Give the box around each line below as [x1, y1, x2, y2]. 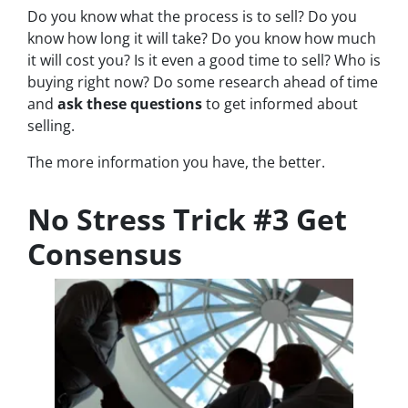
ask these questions [57, 94, 202, 115]
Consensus [27, 234, 182, 274]
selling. [27, 116, 75, 137]
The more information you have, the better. [27, 152, 325, 173]
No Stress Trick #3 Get [27, 199, 347, 240]
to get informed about [202, 94, 358, 115]
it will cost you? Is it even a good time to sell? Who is [27, 50, 381, 71]
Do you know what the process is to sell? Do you [27, 6, 357, 27]
